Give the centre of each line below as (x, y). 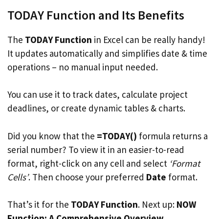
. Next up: (157, 204)
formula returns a (172, 136)
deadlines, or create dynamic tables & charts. (96, 108)
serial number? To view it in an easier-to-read (96, 149)
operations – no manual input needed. (83, 67)
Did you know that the (52, 136)
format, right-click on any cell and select (88, 163)
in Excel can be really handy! (149, 39)
